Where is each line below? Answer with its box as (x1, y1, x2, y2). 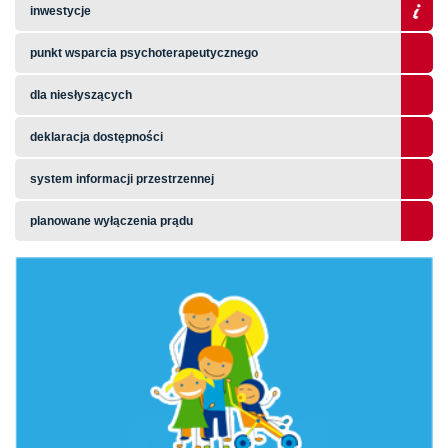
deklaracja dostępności (30, 130, 163, 144)
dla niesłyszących (30, 88, 132, 102)
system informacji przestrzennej (30, 172, 214, 186)
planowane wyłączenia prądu (30, 214, 193, 228)
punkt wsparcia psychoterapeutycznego (30, 46, 258, 60)
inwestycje (30, 4, 91, 18)
